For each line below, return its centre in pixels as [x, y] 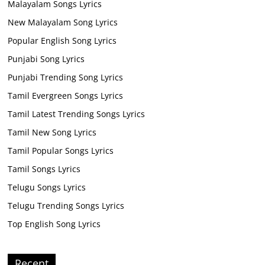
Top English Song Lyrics [54, 224]
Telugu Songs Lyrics [47, 188]
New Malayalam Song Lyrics [63, 22]
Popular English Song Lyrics [62, 41]
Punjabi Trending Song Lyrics [66, 77]
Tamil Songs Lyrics [44, 169]
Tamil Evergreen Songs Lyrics [66, 96]
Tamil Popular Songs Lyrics [61, 151]
